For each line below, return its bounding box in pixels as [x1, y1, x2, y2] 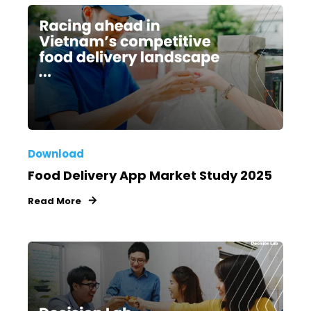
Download [28, 146, 84, 161]
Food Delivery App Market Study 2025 [28, 166, 272, 184]
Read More [28, 194, 81, 208]
